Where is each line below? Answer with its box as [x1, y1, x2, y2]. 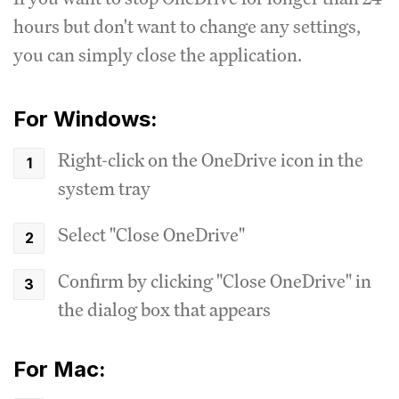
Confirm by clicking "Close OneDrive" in [58, 268, 371, 293]
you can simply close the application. [13, 42, 302, 67]
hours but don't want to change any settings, [13, 13, 361, 38]
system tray [58, 175, 151, 200]
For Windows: [13, 105, 158, 132]
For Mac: [13, 355, 106, 382]
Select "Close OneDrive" [58, 222, 245, 247]
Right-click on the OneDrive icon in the [58, 147, 363, 172]
